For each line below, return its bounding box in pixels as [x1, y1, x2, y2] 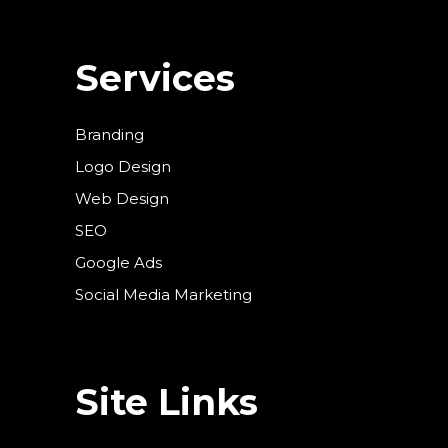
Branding [75, 125, 144, 145]
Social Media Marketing [75, 285, 252, 305]
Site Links [75, 380, 258, 425]
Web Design [75, 189, 169, 209]
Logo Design [75, 157, 171, 177]
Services [75, 56, 235, 101]
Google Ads [75, 253, 162, 273]
